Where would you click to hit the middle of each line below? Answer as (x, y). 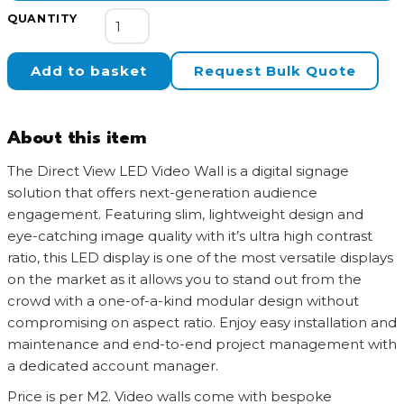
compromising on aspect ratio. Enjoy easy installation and (202, 322)
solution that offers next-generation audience (162, 193)
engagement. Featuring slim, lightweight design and (185, 214)
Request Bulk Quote (275, 70)
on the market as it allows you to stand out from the (184, 279)
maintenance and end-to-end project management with (202, 344)
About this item (77, 139)
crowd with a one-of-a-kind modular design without (183, 301)
